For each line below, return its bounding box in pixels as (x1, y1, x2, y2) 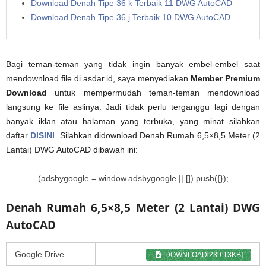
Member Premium (191, 73, 260, 83)
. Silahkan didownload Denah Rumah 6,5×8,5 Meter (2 (55, 130, 260, 140)
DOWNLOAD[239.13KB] (165, 250, 243, 259)
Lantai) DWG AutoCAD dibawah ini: (6, 144, 138, 154)
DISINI (30, 130, 55, 140)
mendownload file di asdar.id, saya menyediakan (6, 73, 191, 83)
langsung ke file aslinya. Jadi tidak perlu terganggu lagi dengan (6, 102, 260, 112)
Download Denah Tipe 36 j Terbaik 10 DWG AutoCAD (31, 12, 230, 22)
